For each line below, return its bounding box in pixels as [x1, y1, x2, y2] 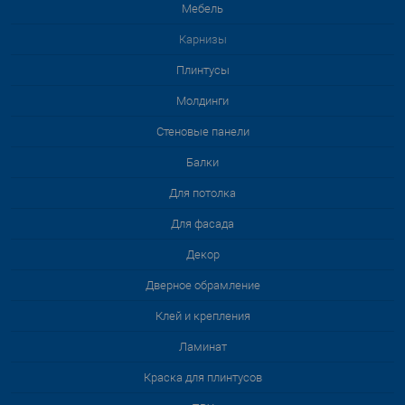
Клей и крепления [155, 309, 250, 323]
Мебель [182, 2, 223, 15]
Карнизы [178, 33, 227, 46]
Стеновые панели [155, 125, 250, 138]
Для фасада [171, 217, 234, 231]
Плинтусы [175, 63, 230, 77]
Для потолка [169, 186, 236, 200]
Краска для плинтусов [143, 371, 262, 384]
